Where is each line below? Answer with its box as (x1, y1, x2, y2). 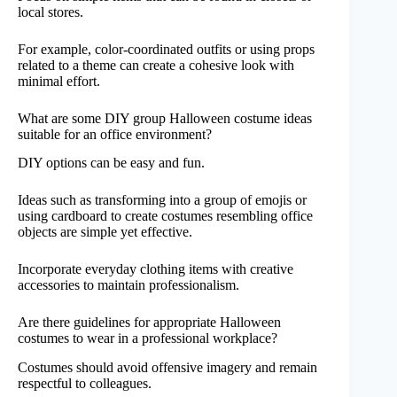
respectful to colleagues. (18, 376, 152, 392)
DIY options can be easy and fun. (18, 155, 205, 171)
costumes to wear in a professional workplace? (18, 331, 277, 346)
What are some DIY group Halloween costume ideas (18, 110, 312, 126)
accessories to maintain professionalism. (18, 277, 239, 293)
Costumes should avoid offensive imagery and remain (18, 360, 317, 376)
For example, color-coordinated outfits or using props (18, 41, 315, 57)
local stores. (18, 4, 83, 19)
